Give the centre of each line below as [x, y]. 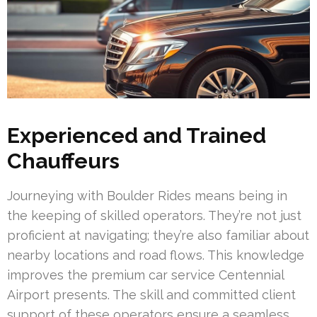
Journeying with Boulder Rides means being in [147, 196]
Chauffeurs [63, 161]
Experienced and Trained [137, 136]
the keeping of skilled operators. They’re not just [154, 216]
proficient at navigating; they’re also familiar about [158, 236]
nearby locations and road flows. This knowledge [156, 255]
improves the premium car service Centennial [145, 275]
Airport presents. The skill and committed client [151, 295]
